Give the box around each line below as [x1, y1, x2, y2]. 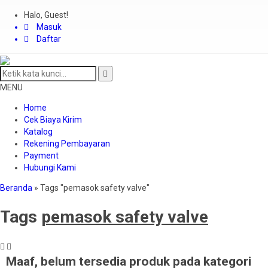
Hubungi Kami [24, 163, 76, 172]
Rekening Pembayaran [24, 139, 110, 148]
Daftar [35, 34, 61, 44]
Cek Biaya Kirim [24, 115, 82, 124]
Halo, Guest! [24, 10, 68, 20]
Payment [24, 151, 59, 160]
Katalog [24, 127, 53, 136]
